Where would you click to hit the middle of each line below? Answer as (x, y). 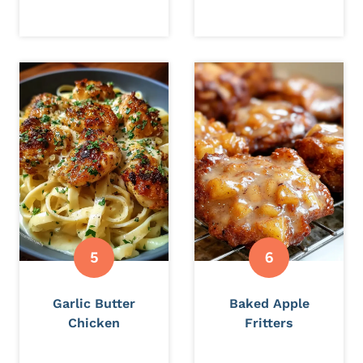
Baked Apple (269, 303)
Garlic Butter (94, 303)
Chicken (94, 322)
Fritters (269, 322)
